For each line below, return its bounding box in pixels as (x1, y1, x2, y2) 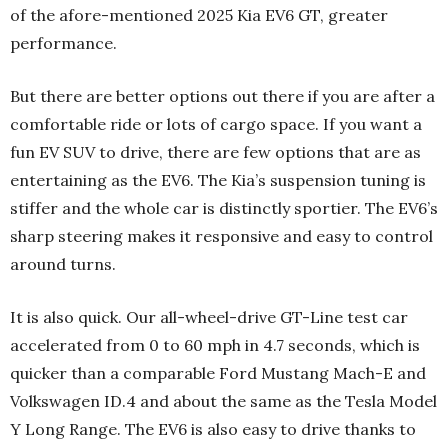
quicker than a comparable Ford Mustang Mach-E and (10, 362, 426, 383)
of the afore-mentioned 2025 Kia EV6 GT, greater (10, 4, 388, 25)
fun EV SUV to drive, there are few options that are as (10, 141, 421, 162)
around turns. (10, 253, 116, 274)
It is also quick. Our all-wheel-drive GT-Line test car (10, 306, 408, 327)
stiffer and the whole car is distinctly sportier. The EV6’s (10, 197, 438, 218)
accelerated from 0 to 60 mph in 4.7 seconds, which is (10, 334, 420, 355)
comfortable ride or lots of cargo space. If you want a (10, 113, 422, 134)
